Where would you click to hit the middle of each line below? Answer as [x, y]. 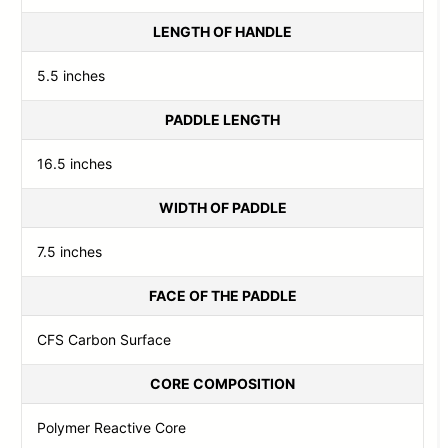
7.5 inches [70, 251]
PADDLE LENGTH [222, 119]
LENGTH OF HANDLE [222, 31]
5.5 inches [71, 75]
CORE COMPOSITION [222, 383]
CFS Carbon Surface [104, 339]
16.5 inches [75, 163]
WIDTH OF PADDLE [222, 207]
